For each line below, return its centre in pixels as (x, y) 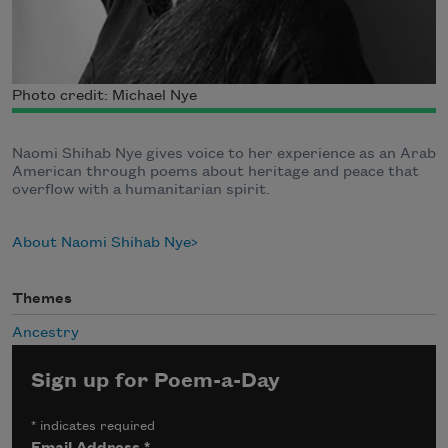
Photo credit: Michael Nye (104, 95)
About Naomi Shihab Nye (101, 242)
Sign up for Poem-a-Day (156, 380)
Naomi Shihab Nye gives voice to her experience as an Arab (224, 153)
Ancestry (45, 333)
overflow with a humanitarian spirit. (141, 189)
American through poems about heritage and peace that (215, 171)
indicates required (96, 425)
